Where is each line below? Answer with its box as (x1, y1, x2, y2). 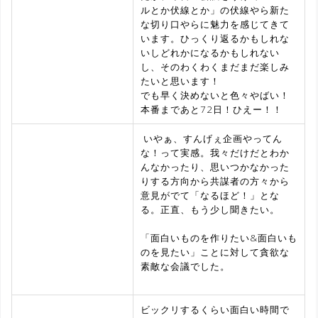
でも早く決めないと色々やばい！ (141, 88, 290, 102)
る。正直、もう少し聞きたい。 (141, 202, 280, 216)
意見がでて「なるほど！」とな (141, 188, 280, 202)
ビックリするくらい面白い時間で (141, 302, 290, 316)
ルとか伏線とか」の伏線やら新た (141, 3, 290, 16)
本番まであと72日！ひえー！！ (141, 102, 283, 116)
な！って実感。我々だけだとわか (141, 146, 290, 159)
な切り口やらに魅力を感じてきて (141, 17, 290, 31)
